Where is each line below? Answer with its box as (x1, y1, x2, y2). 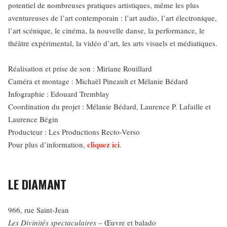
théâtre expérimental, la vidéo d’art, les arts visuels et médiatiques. (8, 38, 217, 48)
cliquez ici (87, 139, 120, 150)
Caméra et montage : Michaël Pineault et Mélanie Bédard (8, 76, 188, 86)
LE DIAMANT (8, 175, 66, 193)
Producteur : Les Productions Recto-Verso (8, 127, 140, 137)
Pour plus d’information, (8, 139, 87, 149)
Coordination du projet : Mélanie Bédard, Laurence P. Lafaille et (8, 101, 211, 111)
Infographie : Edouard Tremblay (8, 89, 109, 99)
